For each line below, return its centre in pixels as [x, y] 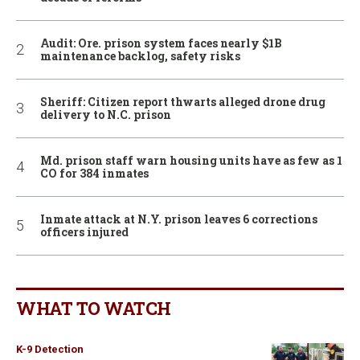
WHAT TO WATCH [94, 308]
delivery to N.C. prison [106, 114]
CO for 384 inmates [94, 173]
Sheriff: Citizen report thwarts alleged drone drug [183, 101]
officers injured [84, 231]
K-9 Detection [50, 349]
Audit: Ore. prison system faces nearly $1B [161, 43]
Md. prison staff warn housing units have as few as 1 [191, 160]
